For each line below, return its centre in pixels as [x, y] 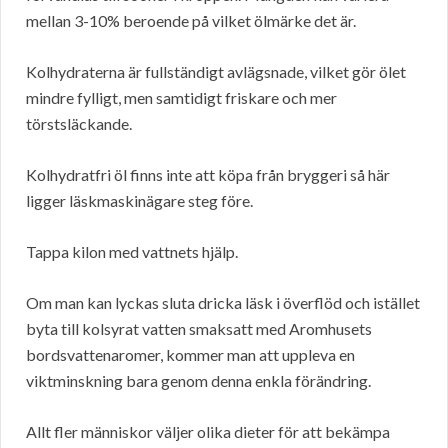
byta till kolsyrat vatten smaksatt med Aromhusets [199, 329]
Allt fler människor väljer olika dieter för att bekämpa [208, 432]
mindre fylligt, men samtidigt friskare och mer [181, 98]
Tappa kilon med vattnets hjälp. [132, 252]
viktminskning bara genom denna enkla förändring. [198, 381]
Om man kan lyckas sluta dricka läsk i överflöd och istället [223, 303]
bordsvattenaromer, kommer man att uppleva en [190, 355]
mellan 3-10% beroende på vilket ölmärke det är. [191, 21]
